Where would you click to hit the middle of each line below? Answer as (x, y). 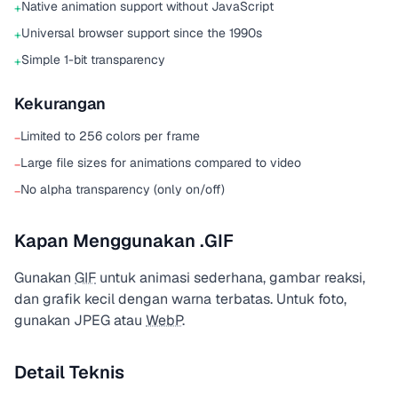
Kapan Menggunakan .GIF (124, 241)
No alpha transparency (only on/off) (123, 189)
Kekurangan (60, 103)
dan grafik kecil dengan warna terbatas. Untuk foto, (180, 299)
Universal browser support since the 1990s (142, 33)
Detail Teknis (69, 372)
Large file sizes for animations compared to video (161, 163)
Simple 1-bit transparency (93, 60)
